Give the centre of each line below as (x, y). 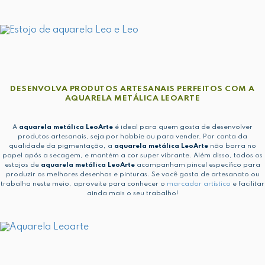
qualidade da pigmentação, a (62, 146)
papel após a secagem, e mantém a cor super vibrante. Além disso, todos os (132, 155)
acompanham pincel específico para (198, 165)
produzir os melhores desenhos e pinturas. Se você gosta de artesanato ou (132, 174)
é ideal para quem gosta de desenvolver (183, 127)
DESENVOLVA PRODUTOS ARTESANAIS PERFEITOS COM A (132, 89)
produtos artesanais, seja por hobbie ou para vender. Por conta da (132, 136)
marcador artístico (199, 184)
